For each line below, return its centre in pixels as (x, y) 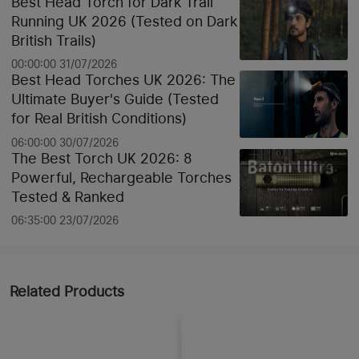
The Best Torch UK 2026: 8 (102, 158)
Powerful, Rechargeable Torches (122, 177)
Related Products (67, 292)
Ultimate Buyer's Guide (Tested (115, 99)
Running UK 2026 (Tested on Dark (125, 22)
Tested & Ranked (68, 196)
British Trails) (54, 41)
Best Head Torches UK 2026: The (124, 80)
